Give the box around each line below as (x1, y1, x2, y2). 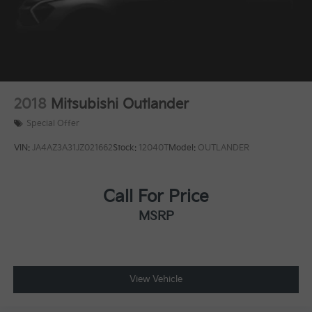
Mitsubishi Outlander (51, 96, 189, 113)
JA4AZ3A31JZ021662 (32, 143, 113, 154)
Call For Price (103, 186, 209, 207)
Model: (169, 143, 198, 154)
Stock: (113, 143, 139, 154)
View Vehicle (130, 274, 182, 286)
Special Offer (26, 118, 79, 129)
